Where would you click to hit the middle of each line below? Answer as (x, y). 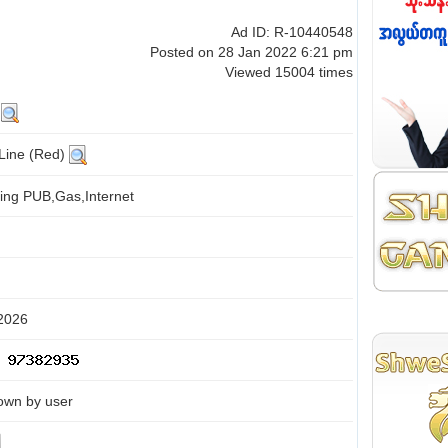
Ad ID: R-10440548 (292, 32)
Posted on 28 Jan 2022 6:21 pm (251, 52)
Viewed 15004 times (289, 72)
